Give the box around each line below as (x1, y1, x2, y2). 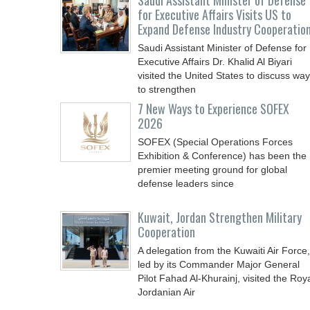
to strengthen (138, 84, 196, 95)
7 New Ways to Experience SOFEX (138, 100, 289, 118)
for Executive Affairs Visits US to (138, 6, 291, 24)
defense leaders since (138, 178, 234, 189)
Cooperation (138, 223, 195, 241)
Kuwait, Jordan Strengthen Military (138, 208, 302, 226)
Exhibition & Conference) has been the (138, 150, 307, 161)
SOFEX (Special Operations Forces (138, 136, 293, 147)
